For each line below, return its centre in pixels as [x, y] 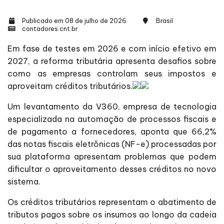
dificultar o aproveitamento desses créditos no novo [112, 169]
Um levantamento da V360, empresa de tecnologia [112, 106]
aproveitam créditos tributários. [70, 86]
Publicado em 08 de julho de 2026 [73, 20]
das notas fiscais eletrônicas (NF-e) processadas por [112, 144]
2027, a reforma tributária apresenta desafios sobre [112, 61]
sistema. [24, 181]
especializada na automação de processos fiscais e [112, 119]
